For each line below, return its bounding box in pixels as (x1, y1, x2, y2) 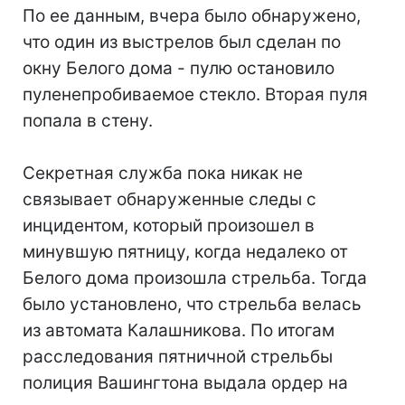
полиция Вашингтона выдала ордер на (23, 372, 348, 393)
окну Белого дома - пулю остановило (23, 58, 334, 79)
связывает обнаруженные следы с (23, 189, 316, 210)
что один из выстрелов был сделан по (23, 32, 341, 52)
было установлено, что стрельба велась (23, 294, 362, 315)
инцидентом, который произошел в (23, 215, 315, 236)
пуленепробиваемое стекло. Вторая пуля (23, 84, 368, 105)
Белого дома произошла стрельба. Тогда (23, 268, 367, 288)
